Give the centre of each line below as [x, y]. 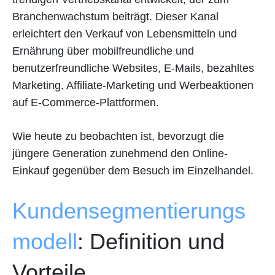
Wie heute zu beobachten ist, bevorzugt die [118, 136]
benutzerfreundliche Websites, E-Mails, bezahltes [133, 68]
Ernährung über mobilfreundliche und [103, 51]
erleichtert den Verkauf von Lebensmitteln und [125, 33]
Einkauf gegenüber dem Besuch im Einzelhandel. [133, 170]
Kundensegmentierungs [129, 211]
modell [45, 241]
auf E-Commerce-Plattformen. [86, 102]
